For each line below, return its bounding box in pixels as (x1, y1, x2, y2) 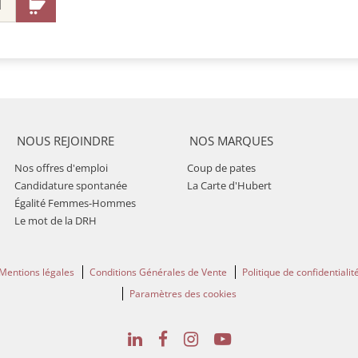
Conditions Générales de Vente (89, 265, 227, 279)
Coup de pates (187, 161, 256, 175)
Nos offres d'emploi (14, 161, 108, 175)
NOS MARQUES (189, 133, 273, 149)
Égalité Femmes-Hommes (14, 196, 136, 210)
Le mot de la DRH (14, 213, 97, 228)
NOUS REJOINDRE (17, 133, 114, 149)
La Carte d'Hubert (187, 178, 272, 193)
